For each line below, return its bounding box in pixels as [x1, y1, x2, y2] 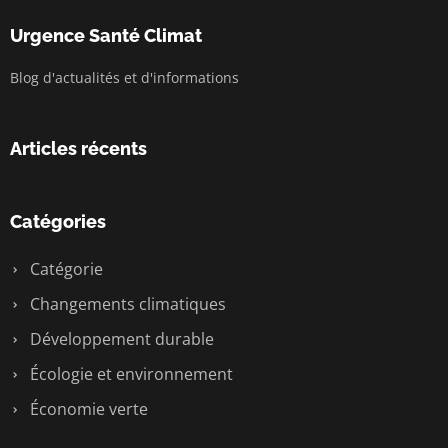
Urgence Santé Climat [10, 25, 202, 46]
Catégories [10, 211, 106, 232]
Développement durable [26, 328, 214, 350]
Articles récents [10, 138, 147, 159]
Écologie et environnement [26, 363, 233, 385]
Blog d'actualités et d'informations [10, 68, 239, 87]
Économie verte [26, 398, 148, 420]
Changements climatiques [26, 293, 226, 315]
